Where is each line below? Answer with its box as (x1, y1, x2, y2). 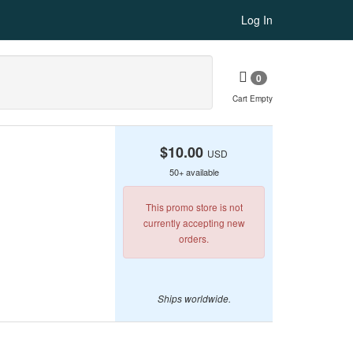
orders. (179, 232, 209, 245)
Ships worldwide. (157, 292, 231, 305)
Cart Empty (232, 93, 273, 105)
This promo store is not (145, 200, 243, 214)
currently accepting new (143, 216, 245, 229)
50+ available (169, 165, 219, 178)
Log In (241, 12, 273, 28)
